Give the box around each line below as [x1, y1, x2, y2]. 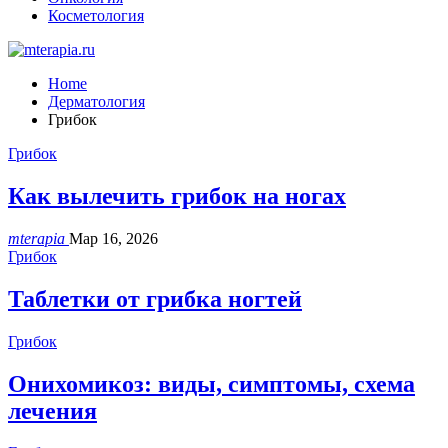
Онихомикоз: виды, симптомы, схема [8, 370, 415, 397]
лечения [8, 397, 97, 424]
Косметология [48, 7, 144, 24]
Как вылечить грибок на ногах [8, 182, 346, 209]
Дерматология [48, 93, 145, 110]
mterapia [8, 229, 69, 247]
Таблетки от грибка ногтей [8, 285, 302, 312]
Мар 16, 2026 [69, 229, 158, 247]
